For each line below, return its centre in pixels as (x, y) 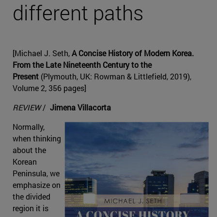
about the (29, 150)
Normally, (29, 127)
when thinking (37, 139)
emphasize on (37, 185)
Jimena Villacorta (81, 108)
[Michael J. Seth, (41, 53)
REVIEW (27, 108)
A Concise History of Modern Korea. (132, 53)
